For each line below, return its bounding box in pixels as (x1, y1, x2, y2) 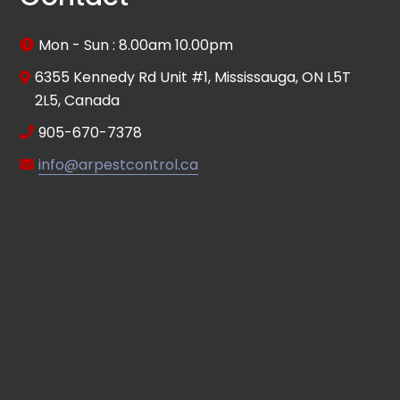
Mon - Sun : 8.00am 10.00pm (38, 34, 234, 55)
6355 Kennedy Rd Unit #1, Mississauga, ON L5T (35, 66, 352, 87)
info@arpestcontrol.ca (38, 154, 199, 175)
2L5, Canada (35, 89, 121, 111)
